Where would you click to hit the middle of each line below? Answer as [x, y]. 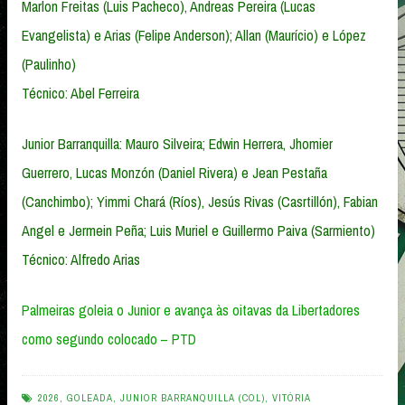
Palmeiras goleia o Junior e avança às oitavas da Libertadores [191, 310]
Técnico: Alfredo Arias [81, 259]
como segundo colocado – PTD [109, 339]
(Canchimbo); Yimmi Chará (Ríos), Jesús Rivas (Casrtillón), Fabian [200, 201]
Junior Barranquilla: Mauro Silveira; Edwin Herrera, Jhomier [177, 143]
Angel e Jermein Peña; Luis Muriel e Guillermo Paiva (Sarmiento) [198, 230]
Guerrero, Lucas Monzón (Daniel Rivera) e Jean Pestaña [174, 172]
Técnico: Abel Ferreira [80, 93]
